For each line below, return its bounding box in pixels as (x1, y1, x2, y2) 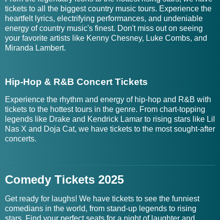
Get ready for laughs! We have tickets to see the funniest (5, 194, 199, 203)
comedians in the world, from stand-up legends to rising (5, 204, 196, 213)
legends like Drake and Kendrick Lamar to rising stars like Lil (5, 115, 215, 123)
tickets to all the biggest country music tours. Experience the (5, 4, 212, 13)
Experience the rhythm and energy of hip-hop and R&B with (5, 95, 211, 104)
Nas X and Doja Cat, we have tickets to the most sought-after (5, 125, 215, 133)
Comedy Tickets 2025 (5, 173, 124, 186)
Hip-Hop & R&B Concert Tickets (5, 77, 148, 87)
